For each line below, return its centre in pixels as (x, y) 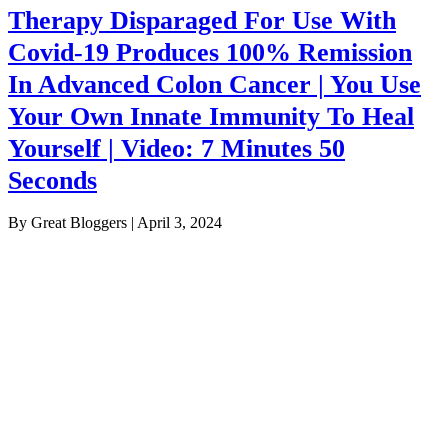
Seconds (52, 181)
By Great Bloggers (69, 223)
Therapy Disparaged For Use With (202, 21)
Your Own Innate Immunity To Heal (211, 117)
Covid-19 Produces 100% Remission (210, 53)
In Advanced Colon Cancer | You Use (214, 85)
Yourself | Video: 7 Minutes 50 (176, 149)
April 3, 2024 (179, 223)
